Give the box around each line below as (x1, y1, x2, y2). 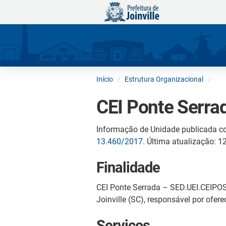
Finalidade (96, 158, 160, 176)
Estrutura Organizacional (125, 75, 203, 83)
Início (96, 75, 113, 83)
